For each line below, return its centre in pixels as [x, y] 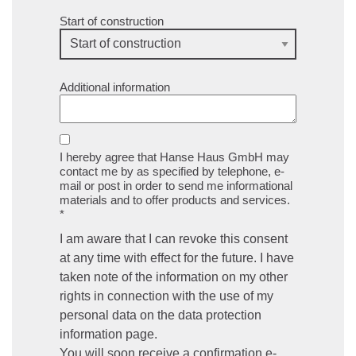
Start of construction [112, 21]
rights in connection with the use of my [166, 296]
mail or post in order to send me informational [176, 185]
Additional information [115, 87]
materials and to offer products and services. [175, 199]
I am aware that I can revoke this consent [174, 238]
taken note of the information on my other [174, 277]
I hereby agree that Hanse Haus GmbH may [174, 157]
